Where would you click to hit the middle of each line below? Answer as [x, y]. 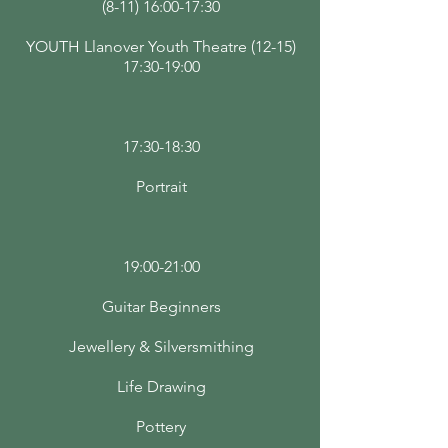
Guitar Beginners [161, 306]
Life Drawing [161, 386]
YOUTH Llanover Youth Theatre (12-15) [161, 46]
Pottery [161, 426]
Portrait [161, 186]
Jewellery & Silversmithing [161, 346]
